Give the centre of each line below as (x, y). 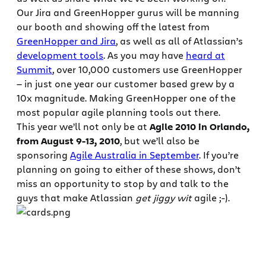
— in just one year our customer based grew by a (126, 84)
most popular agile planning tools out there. (118, 112)
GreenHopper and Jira (66, 41)
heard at (205, 55)
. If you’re (219, 155)
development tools (60, 55)
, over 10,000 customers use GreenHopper (147, 69)
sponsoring (43, 155)
